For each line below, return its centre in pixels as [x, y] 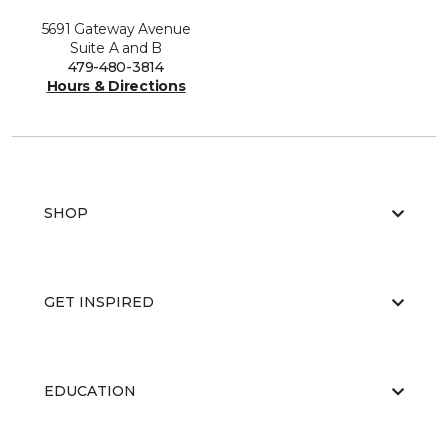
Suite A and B [116, 48]
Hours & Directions [116, 86]
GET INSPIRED [99, 302]
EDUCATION [90, 391]
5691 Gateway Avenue [116, 29]
